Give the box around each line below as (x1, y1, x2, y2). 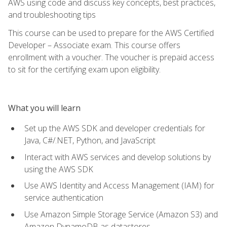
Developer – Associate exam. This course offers (8, 39, 180, 51)
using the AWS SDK (24, 163, 93, 175)
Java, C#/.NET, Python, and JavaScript (24, 134, 156, 146)
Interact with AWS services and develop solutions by (24, 151, 211, 163)
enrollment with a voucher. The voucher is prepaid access (8, 51, 214, 63)
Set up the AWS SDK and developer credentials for (24, 122, 205, 134)
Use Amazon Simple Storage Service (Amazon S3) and (24, 208, 218, 220)
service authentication (24, 192, 103, 204)
